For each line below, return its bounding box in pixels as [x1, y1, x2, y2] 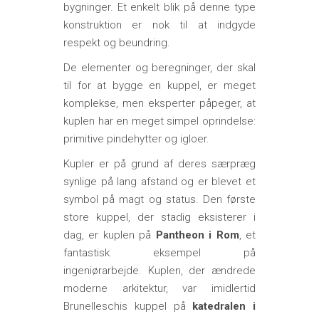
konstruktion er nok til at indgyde [63, 18, 256, 31]
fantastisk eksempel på [63, 246, 256, 259]
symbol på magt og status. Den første [63, 192, 256, 206]
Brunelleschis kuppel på [63, 299, 193, 313]
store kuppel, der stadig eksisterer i [63, 210, 256, 224]
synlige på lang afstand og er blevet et [63, 174, 256, 188]
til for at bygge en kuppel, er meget [63, 78, 256, 92]
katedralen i [192, 299, 256, 313]
